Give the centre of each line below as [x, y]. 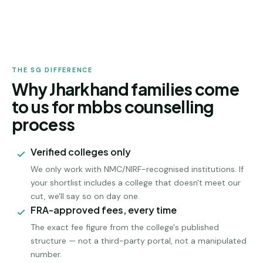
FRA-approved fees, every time [104, 210]
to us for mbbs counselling [113, 107]
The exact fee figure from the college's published [125, 227]
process [43, 124]
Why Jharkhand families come [126, 89]
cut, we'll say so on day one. [85, 196]
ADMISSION [50, 21]
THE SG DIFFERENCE [52, 70]
